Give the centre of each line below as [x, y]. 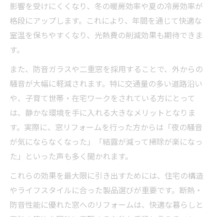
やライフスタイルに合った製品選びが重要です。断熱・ [106, 190]
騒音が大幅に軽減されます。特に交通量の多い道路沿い [106, 83]
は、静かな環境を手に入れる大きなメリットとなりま [103, 112]
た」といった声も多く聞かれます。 [71, 156]
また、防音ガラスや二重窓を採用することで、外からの [106, 69]
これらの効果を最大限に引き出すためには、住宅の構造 [107, 175]
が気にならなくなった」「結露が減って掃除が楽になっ [106, 141]
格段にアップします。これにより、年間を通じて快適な [106, 20]
